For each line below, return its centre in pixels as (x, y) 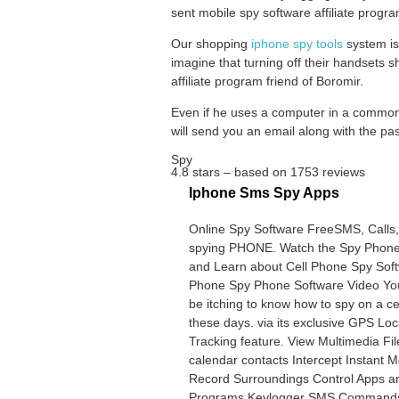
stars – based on (240, 171)
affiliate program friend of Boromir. (267, 81)
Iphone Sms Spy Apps (265, 192)
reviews (342, 171)
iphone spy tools (297, 43)
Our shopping (211, 43)
